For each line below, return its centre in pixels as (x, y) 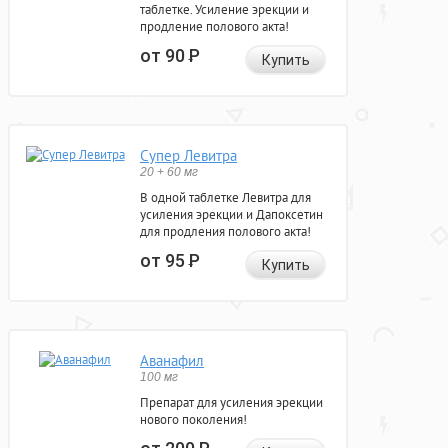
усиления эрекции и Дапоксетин (231, 215)
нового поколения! (193, 420)
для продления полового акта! (225, 232)
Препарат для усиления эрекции (231, 403)
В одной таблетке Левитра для (225, 198)
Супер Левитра (188, 156)
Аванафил (172, 361)
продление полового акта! (214, 27)
